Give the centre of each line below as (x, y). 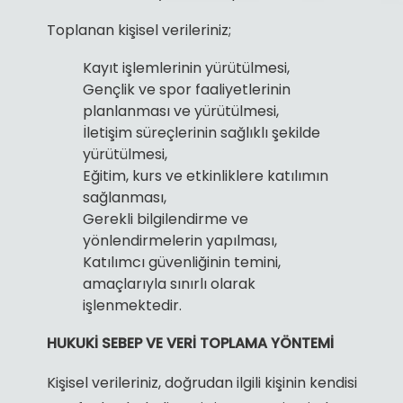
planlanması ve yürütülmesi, (180, 111)
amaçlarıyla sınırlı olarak (169, 283)
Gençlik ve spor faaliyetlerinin (186, 89)
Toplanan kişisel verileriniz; (139, 30)
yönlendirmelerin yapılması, (179, 240)
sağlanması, (124, 197)
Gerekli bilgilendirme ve (165, 219)
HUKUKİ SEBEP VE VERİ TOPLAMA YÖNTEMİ (190, 343)
